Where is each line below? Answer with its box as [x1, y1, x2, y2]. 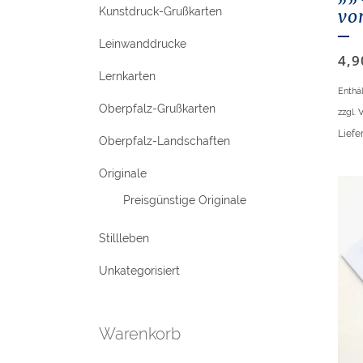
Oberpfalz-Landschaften [99, 135, 230, 148]
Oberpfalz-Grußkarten [99, 102, 216, 116]
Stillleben [99, 232, 149, 246]
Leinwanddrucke [99, 37, 186, 51]
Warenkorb [99, 324, 181, 344]
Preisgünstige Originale [123, 194, 246, 207]
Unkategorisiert [99, 264, 180, 278]
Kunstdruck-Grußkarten [99, 5, 222, 19]
